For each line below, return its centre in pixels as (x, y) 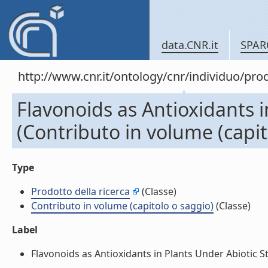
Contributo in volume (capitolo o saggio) (122, 206)
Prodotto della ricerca (80, 191)
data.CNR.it (190, 45)
